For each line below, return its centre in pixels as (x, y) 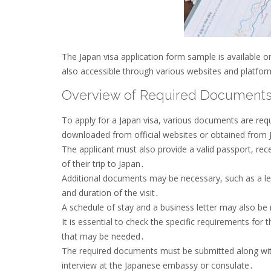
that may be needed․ (103, 236)
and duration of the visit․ (110, 192)
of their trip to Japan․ (103, 163)
